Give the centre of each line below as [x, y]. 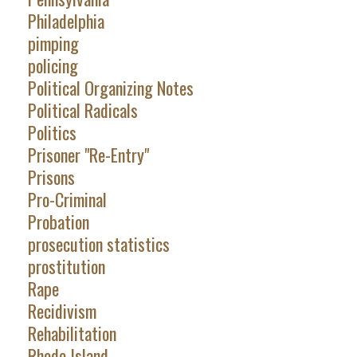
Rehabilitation [72, 333]
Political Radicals [82, 110]
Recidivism [62, 311]
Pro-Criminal [67, 200]
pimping [53, 43]
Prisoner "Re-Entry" [88, 155]
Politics [52, 133]
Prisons [51, 177]
